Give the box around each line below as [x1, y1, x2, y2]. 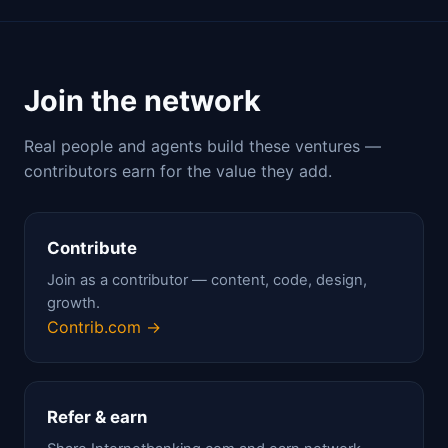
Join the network [24, 83, 261, 118]
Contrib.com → [47, 317, 161, 337]
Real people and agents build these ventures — [24, 136, 381, 156]
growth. [47, 294, 100, 312]
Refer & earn [47, 407, 147, 427]
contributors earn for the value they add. [24, 161, 332, 181]
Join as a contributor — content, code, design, [47, 271, 367, 289]
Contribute [47, 238, 137, 258]
